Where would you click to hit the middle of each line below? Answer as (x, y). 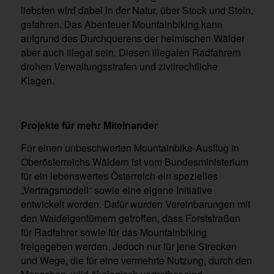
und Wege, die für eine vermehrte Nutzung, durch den (136, 260)
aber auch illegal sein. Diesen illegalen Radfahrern (131, 53)
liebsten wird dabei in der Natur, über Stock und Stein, (137, 10)
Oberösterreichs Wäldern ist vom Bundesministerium (134, 161)
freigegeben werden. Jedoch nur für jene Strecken (128, 246)
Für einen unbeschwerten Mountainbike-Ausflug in (130, 147)
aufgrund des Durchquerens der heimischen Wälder (132, 39)
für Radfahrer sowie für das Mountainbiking (113, 232)
